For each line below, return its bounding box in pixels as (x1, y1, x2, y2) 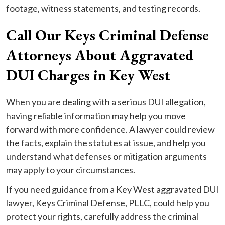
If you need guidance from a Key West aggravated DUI (6, 184, 219, 195)
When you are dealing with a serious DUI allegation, (6, 96, 206, 108)
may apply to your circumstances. (6, 164, 135, 176)
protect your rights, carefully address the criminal (6, 211, 198, 222)
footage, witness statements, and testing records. (6, 3, 200, 14)
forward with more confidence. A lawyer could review (6, 124, 215, 135)
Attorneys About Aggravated (6, 45, 193, 65)
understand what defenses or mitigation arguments (6, 151, 207, 162)
